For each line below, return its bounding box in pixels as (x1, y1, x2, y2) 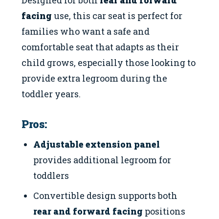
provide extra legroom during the (22, 72, 167, 84)
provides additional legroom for (33, 154, 172, 166)
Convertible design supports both (33, 190, 178, 202)
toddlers (33, 170, 69, 182)
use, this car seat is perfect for (52, 9, 182, 22)
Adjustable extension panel (33, 138, 160, 151)
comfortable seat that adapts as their (22, 41, 179, 53)
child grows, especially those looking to (22, 56, 196, 68)
